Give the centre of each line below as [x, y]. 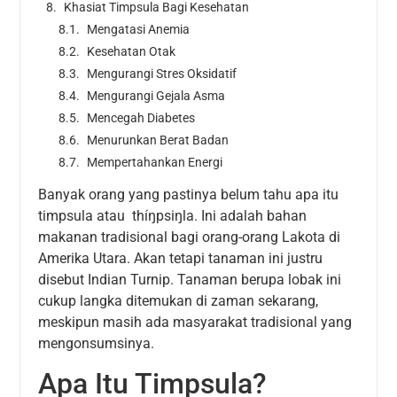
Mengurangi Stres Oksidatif [162, 73]
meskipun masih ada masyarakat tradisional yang [195, 322]
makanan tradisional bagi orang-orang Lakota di [190, 237]
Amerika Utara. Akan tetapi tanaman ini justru [181, 258]
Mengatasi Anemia [139, 29]
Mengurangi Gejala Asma [156, 95]
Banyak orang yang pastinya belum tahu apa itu [189, 194]
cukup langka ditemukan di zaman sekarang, [179, 300]
